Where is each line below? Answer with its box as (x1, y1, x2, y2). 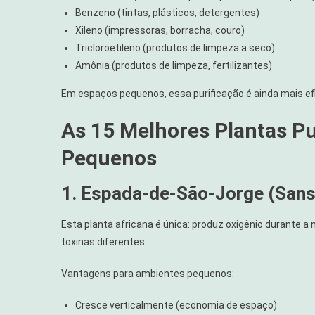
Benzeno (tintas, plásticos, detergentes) (75, 6, 259, 18)
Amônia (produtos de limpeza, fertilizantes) (75, 59, 272, 71)
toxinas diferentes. (61, 236, 147, 247)
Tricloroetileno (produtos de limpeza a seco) (75, 41, 275, 53)
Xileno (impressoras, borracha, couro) (75, 24, 245, 36)
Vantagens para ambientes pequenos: (61, 267, 234, 279)
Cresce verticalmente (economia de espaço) (75, 299, 277, 311)
